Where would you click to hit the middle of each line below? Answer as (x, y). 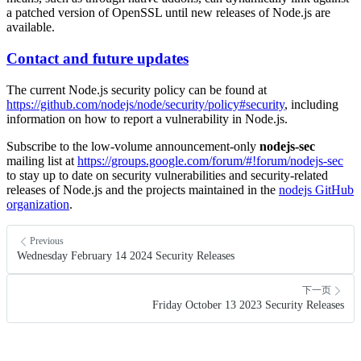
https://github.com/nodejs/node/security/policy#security (145, 104)
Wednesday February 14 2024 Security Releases (126, 255)
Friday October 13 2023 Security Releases (248, 305)
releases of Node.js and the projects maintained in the (143, 189)
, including (311, 104)
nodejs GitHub (316, 189)
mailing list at (42, 160)
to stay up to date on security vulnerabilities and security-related (167, 175)
